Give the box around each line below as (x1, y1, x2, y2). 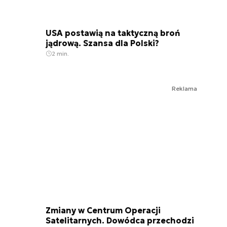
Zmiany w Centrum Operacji (46, 205, 161, 215)
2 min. (52, 50, 69, 58)
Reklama (172, 85, 197, 93)
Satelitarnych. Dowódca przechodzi (46, 215, 194, 225)
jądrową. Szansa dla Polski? (46, 38, 159, 49)
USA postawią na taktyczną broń (46, 28, 180, 39)
